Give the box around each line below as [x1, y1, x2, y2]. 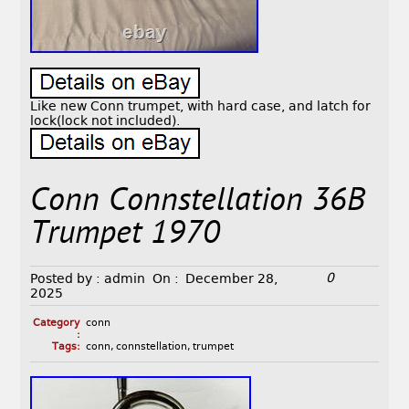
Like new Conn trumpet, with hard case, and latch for [30, 99, 372, 114]
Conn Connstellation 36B [30, 181, 366, 225]
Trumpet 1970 [30, 214, 221, 257]
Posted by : [30, 271, 101, 287]
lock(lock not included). [30, 113, 181, 129]
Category [32, 317, 80, 330]
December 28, [185, 271, 278, 287]
